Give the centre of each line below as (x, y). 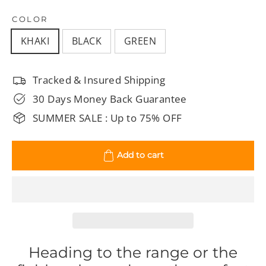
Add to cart (140, 155)
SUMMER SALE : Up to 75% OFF (107, 118)
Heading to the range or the (133, 253)
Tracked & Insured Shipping (99, 80)
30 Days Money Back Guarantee (110, 99)
